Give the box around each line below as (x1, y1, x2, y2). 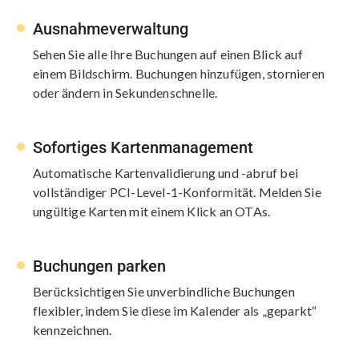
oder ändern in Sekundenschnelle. (33, 84, 218, 100)
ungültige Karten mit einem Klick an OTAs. (33, 203, 271, 219)
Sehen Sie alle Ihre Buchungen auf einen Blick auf (33, 46, 303, 62)
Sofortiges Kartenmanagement (33, 137, 253, 157)
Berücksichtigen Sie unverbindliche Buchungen (33, 283, 295, 299)
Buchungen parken (33, 256, 166, 276)
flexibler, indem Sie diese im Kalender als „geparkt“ (33, 302, 317, 318)
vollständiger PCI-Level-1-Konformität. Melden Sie (33, 184, 321, 200)
